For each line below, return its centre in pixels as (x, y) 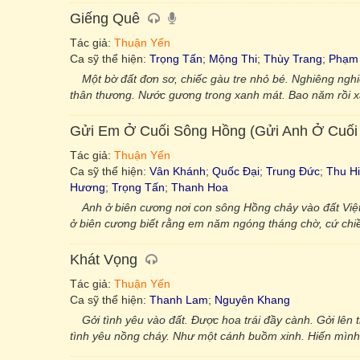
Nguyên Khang (252, 300)
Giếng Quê (105, 18)
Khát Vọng (104, 260)
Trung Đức (293, 171)
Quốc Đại (236, 171)
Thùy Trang (293, 59)
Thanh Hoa (200, 187)
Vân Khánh (178, 171)
